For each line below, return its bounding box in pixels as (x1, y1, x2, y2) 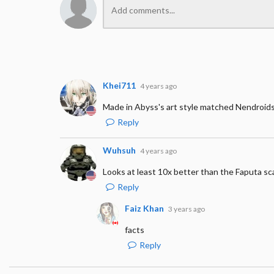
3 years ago (168, 204, 205, 213)
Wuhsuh (102, 144, 136, 155)
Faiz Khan (124, 202, 164, 213)
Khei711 (102, 80, 136, 91)
